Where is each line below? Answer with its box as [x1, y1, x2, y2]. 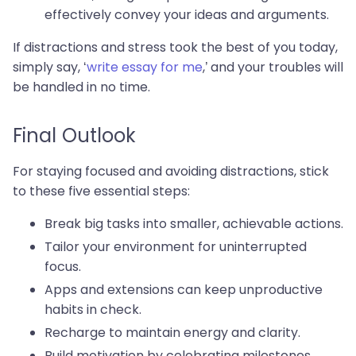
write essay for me [87, 58, 203, 77]
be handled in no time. [13, 78, 150, 97]
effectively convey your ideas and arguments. [44, 6, 329, 25]
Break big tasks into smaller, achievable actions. [44, 215, 343, 234]
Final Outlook [13, 122, 136, 149]
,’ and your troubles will [203, 58, 343, 77]
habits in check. [44, 300, 141, 319]
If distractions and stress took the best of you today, [13, 38, 338, 57]
